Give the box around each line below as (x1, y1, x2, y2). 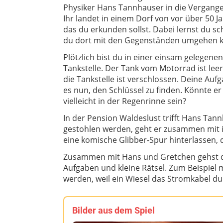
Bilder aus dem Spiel (72, 205, 155, 216)
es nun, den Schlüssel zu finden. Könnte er (63, 85, 222, 96)
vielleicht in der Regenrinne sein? (63, 96, 186, 107)
